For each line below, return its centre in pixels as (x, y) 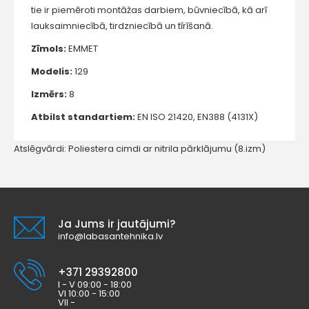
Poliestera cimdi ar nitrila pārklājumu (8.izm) (167, 149)
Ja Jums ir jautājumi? (117, 224)
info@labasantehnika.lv (110, 237)
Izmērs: (50, 94)
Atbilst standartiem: (84, 117)
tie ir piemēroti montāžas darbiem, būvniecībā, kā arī (149, 10)
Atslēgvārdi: (41, 149)
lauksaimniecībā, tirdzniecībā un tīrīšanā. (122, 26)
